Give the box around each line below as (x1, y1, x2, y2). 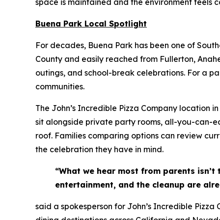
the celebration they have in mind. (35, 144, 164, 155)
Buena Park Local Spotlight (35, 19, 147, 29)
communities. (35, 82, 84, 92)
